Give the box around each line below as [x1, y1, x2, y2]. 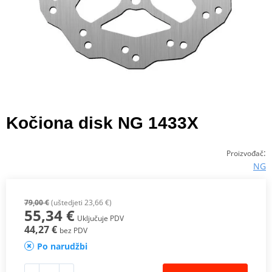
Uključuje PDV [77, 212, 124, 223]
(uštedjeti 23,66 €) [49, 197, 112, 208]
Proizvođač [226, 148, 263, 158]
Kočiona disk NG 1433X [6, 113, 199, 132]
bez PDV [59, 225, 87, 236]
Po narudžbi [37, 240, 87, 252]
